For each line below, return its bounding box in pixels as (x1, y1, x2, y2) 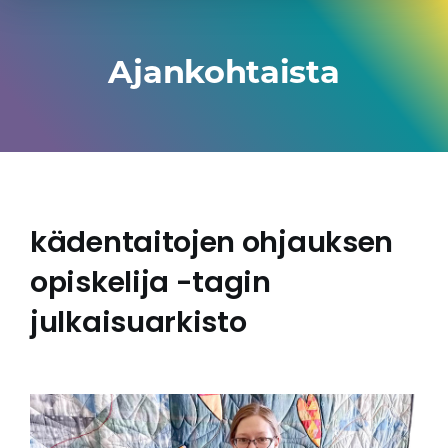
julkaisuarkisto (30, 302, 247, 342)
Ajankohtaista (108, 52, 340, 91)
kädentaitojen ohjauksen (30, 222, 394, 262)
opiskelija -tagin (30, 262, 271, 302)
